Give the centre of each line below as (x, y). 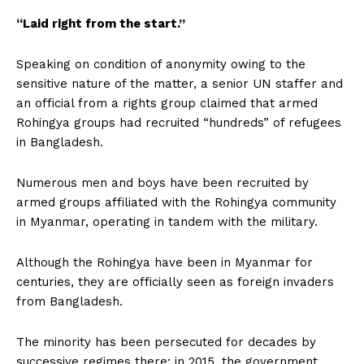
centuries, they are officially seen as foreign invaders (175, 282)
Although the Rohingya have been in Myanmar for (165, 262)
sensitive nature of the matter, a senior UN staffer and (180, 83)
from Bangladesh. (69, 301)
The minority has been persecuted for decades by (166, 342)
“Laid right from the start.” (101, 23)
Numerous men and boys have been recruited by (162, 182)
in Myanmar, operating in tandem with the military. (167, 221)
